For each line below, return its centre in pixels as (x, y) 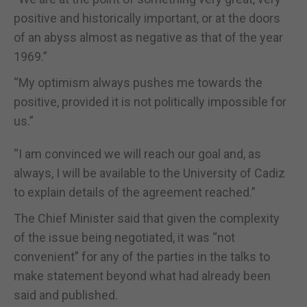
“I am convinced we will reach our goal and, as (137, 153)
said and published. (66, 295)
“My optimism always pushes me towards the (138, 82)
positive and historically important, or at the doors (147, 18)
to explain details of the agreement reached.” (135, 192)
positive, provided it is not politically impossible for (150, 101)
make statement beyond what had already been (142, 275)
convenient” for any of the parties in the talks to (142, 256)
